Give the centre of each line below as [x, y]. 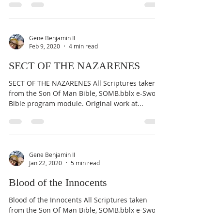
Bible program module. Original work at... [76, 103]
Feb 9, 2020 [45, 46]
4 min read [83, 46]
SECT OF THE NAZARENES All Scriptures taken [83, 83]
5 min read [85, 163]
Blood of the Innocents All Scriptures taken [78, 200]
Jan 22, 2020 [46, 163]
